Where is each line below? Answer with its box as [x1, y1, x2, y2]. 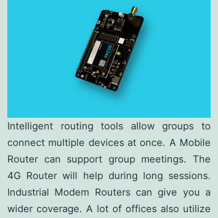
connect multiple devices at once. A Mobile [7, 137, 211, 149]
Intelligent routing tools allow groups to [7, 120, 211, 132]
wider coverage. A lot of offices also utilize [7, 203, 211, 215]
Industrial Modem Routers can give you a [7, 186, 211, 199]
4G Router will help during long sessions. [7, 170, 211, 182]
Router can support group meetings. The [7, 153, 211, 165]
